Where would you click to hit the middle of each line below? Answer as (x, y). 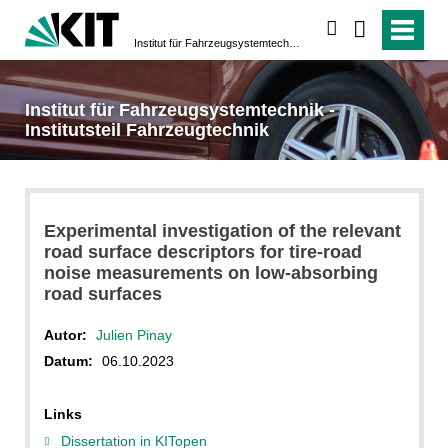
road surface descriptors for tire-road (202, 251)
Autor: (65, 334)
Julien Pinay (133, 334)
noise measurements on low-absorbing (210, 272)
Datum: (68, 360)
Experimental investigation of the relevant (222, 230)
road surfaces (102, 293)
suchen (363, 29)
